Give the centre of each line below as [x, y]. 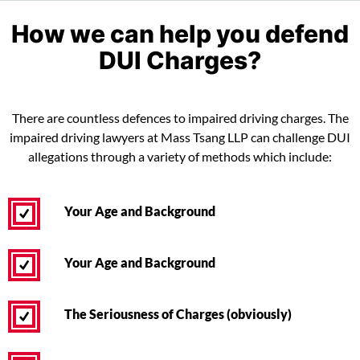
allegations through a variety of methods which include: [180, 156]
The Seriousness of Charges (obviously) [178, 314]
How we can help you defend [180, 33]
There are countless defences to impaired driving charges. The [180, 118]
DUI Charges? [180, 59]
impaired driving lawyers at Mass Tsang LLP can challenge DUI [180, 137]
